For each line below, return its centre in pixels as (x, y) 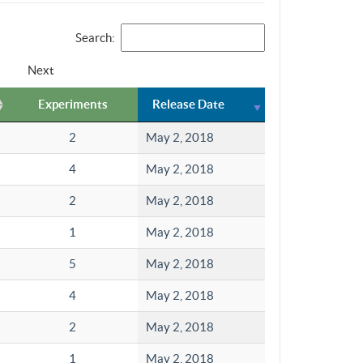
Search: (95, 38)
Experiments (73, 105)
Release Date (188, 105)
